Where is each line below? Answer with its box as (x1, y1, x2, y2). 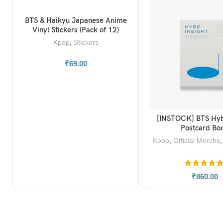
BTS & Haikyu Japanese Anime (24, 16, 40, 25)
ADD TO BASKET (49, 17, 102, 25)
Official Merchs (173, 136, 221, 145)
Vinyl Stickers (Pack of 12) (80, 25, 119, 35)
